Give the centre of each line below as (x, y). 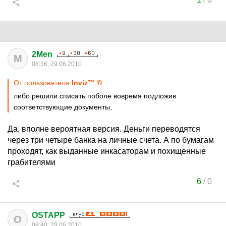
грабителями (32, 162)
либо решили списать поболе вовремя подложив (95, 96)
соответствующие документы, (63, 107)
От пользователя (43, 83)
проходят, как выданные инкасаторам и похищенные (107, 151)
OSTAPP (48, 215)
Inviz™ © (87, 83)
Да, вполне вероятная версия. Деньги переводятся (104, 129)
